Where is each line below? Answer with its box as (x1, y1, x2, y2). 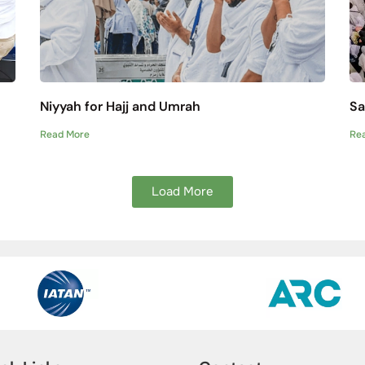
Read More (39, 128, 90, 141)
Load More (152, 183, 213, 200)
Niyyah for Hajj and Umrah (39, 98, 200, 115)
